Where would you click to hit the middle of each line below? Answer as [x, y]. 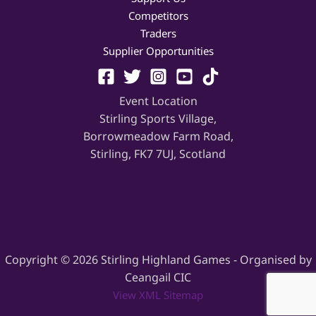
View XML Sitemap [158, 295]
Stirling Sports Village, [158, 119]
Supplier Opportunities [158, 51]
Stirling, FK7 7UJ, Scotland [158, 154]
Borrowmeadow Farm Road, [158, 136]
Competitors [158, 16]
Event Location [158, 101]
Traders [158, 33]
